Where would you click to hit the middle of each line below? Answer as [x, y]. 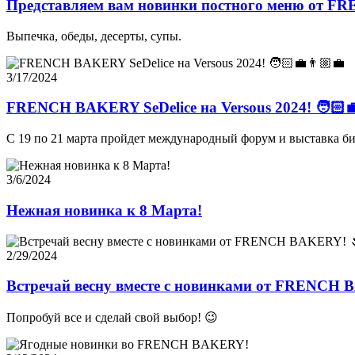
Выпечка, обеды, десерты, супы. [94, 36]
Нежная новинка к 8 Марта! [104, 210]
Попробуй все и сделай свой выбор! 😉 [112, 317]
